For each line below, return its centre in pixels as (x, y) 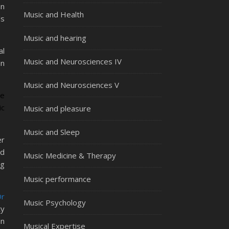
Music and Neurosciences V (71, 85)
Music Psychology (55, 202)
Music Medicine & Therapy (70, 155)
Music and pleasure (57, 108)
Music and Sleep (52, 132)
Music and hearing (55, 38)
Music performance (57, 179)
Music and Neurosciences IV (73, 61)
